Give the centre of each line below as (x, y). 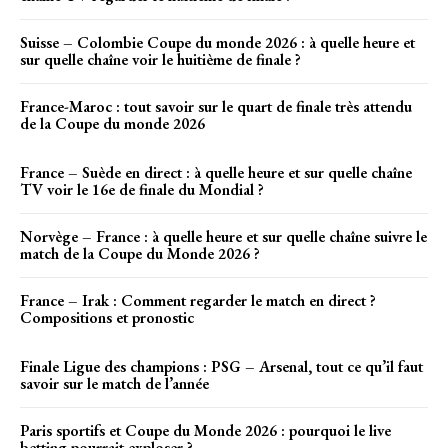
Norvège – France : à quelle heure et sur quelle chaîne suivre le (223, 236)
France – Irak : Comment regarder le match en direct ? (198, 300)
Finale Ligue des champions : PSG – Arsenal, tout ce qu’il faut (221, 366)
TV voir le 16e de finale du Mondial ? (142, 189)
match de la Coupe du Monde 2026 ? (140, 253)
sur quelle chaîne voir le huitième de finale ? (160, 59)
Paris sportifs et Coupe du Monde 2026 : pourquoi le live (205, 430)
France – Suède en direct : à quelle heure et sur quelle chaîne (216, 172)
